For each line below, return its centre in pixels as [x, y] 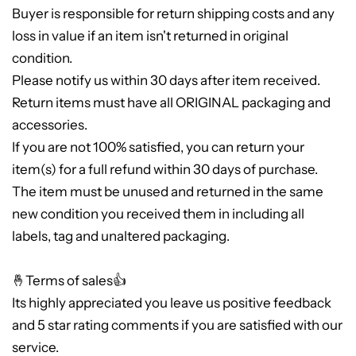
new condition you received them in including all [158, 214]
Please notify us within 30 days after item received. [166, 81]
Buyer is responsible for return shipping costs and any [173, 14]
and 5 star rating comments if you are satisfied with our [177, 325]
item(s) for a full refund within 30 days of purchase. [165, 170]
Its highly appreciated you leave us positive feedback [172, 303]
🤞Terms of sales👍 [69, 281]
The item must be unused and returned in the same [168, 192]
